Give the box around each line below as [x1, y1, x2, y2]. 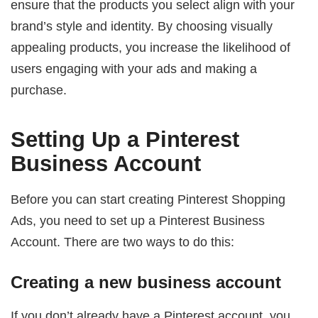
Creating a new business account [11, 273, 282, 292]
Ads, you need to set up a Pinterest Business [11, 212, 265, 228]
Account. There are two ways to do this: [11, 234, 235, 249]
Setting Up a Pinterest [11, 126, 240, 152]
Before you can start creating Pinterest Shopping [11, 191, 286, 207]
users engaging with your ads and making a [11, 60, 258, 76]
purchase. [11, 82, 67, 97]
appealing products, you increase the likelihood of [11, 39, 291, 55]
